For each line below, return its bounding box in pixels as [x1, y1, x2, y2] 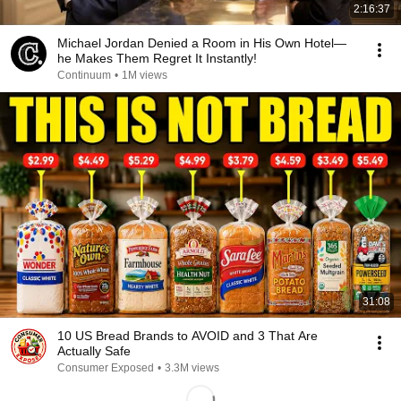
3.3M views [165, 362, 219, 374]
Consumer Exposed [57, 362, 154, 374]
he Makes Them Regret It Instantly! [57, 51, 257, 65]
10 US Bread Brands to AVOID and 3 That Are [57, 328, 318, 343]
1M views [122, 69, 167, 81]
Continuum [57, 69, 111, 81]
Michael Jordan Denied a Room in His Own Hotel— [57, 36, 346, 50]
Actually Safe [57, 344, 131, 358]
